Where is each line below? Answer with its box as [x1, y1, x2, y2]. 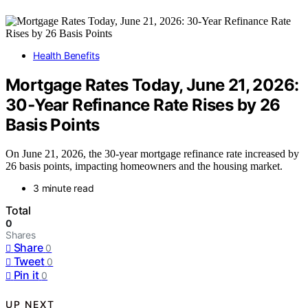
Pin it [13, 268, 39, 283]
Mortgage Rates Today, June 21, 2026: [5, 74, 299, 95]
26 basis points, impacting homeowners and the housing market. [5, 160, 283, 173]
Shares [5, 229, 36, 241]
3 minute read [33, 182, 94, 195]
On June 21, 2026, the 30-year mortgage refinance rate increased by [5, 148, 299, 160]
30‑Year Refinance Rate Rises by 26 [5, 94, 280, 115]
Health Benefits [33, 49, 100, 61]
